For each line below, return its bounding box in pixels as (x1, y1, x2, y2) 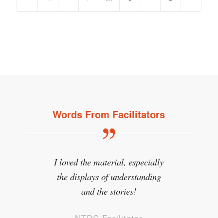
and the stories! (81, 185, 137, 198)
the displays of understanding (56, 170, 161, 183)
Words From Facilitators (53, 107, 165, 121)
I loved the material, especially (54, 156, 164, 168)
